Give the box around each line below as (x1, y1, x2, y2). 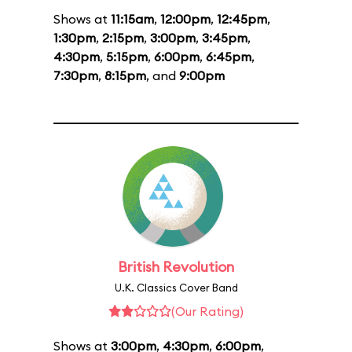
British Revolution (118, 258, 234, 276)
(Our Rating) (171, 303, 244, 319)
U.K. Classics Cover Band (114, 281, 238, 294)
